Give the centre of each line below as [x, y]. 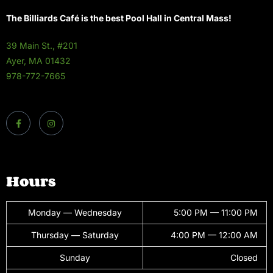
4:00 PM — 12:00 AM [214, 235]
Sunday [75, 258]
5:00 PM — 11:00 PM [216, 213]
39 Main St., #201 [42, 46]
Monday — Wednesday [75, 213]
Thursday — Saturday [75, 235]
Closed [244, 258]
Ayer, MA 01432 [38, 61]
